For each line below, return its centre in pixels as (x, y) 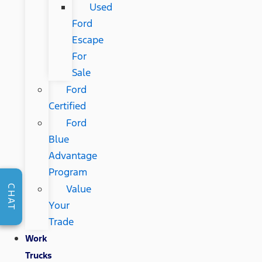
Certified (67, 106)
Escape (87, 40)
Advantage (73, 156)
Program (68, 172)
